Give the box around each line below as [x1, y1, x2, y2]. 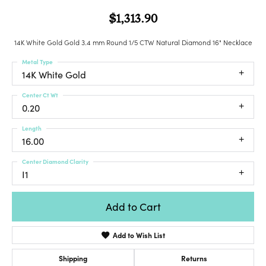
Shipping [59, 252, 87, 263]
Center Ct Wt [22, 91, 58, 100]
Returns [181, 252, 207, 263]
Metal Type [22, 58, 53, 66]
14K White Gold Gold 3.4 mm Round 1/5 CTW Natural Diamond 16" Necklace [14, 37, 252, 47]
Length [22, 124, 42, 133]
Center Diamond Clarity [22, 157, 88, 166]
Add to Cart [105, 199, 161, 214]
